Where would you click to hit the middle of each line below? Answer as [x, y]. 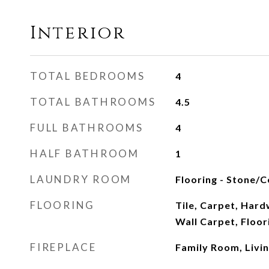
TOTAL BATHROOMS [93, 102]
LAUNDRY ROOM [81, 179]
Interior [78, 33]
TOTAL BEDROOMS [88, 76]
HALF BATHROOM [85, 153]
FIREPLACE [63, 247]
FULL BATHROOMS [87, 128]
